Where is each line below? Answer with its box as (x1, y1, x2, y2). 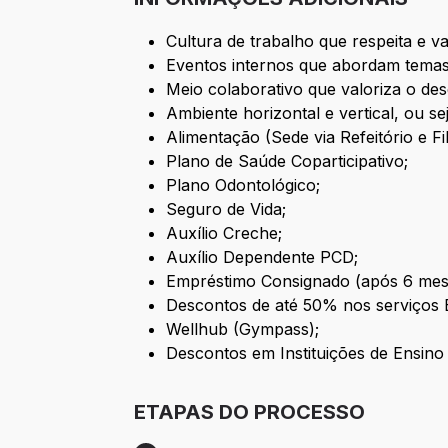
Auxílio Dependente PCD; (166, 247, 359, 268)
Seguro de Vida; (166, 199, 287, 220)
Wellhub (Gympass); (166, 319, 320, 340)
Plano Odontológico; (166, 175, 321, 196)
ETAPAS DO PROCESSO (134, 400, 366, 425)
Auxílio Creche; (166, 223, 283, 244)
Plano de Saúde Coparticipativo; (166, 151, 409, 172)
